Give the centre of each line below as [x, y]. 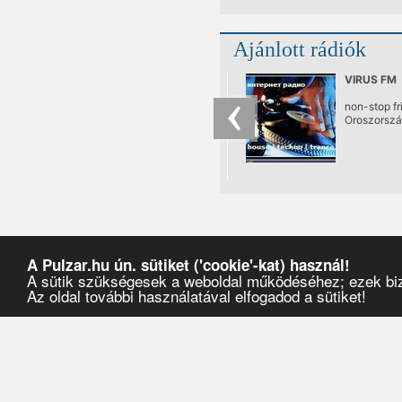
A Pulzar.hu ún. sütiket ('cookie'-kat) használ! [188, 265]
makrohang [114, 384]
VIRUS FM [370, 79]
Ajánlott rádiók [299, 49]
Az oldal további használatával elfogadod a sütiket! [197, 296]
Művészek [63, 384]
